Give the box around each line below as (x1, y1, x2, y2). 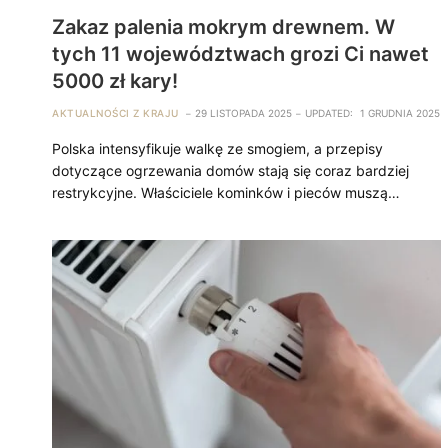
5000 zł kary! (52, 68, 178, 93)
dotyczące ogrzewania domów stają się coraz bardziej (52, 161, 409, 179)
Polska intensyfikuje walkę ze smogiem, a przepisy (52, 139, 383, 157)
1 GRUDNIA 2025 (359, 106, 440, 119)
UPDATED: (304, 106, 353, 119)
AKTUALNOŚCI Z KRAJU (52, 106, 179, 119)
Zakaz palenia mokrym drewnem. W (52, 14, 395, 39)
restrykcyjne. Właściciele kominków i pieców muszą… (52, 183, 400, 201)
